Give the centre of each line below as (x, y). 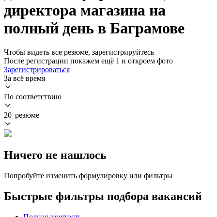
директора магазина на (85, 10)
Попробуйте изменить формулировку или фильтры (88, 175)
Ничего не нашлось (55, 155)
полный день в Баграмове (94, 28)
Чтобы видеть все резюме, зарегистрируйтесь (79, 52)
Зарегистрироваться (37, 69)
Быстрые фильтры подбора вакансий (103, 196)
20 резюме (22, 115)
